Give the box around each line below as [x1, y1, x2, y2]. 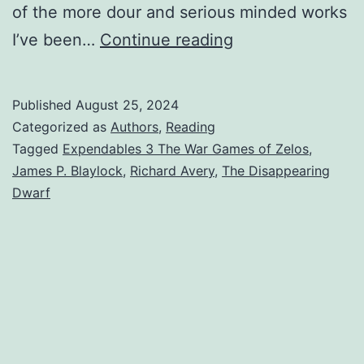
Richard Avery [130, 162, 214, 179]
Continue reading [100, 29, 233, 50]
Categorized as [12, 118, 110, 135]
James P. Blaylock [12, 162, 123, 179]
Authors [110, 118, 158, 135]
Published [12, 96, 76, 113]
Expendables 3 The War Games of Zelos [63, 140, 309, 157]
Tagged [12, 140, 63, 157]
